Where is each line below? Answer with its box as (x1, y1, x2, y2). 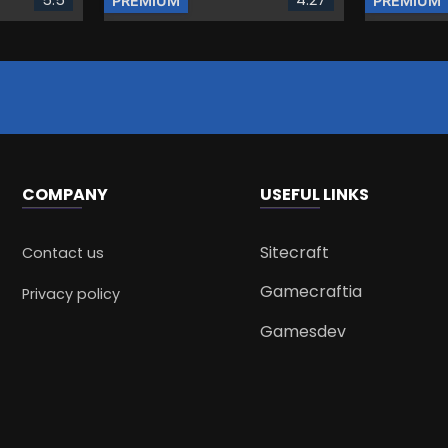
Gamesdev (259, 319, 346, 343)
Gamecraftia (259, 280, 362, 304)
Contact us (22, 242, 105, 263)
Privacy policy (22, 283, 121, 304)
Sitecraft (259, 240, 329, 264)
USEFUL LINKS (259, 182, 369, 206)
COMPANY (22, 182, 109, 206)
